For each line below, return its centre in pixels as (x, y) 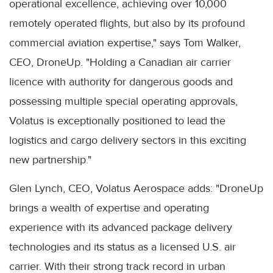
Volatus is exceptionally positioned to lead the (117, 120)
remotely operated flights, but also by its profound (127, 23)
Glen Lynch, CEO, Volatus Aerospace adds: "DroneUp (136, 188)
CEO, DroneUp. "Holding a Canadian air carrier (120, 62)
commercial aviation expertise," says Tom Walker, (125, 42)
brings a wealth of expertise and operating (109, 207)
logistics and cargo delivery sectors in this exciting (128, 140)
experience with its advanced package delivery (121, 227)
